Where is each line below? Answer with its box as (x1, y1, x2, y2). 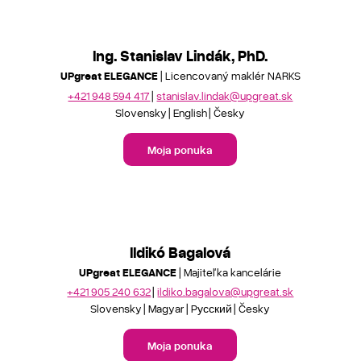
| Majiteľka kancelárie (176, 264, 282, 279)
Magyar (148, 301, 185, 315)
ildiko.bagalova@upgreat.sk (157, 284, 294, 298)
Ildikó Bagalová (130, 242, 231, 261)
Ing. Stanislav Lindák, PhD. (93, 46, 268, 64)
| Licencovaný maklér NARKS (157, 68, 301, 82)
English (173, 105, 208, 119)
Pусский (191, 301, 233, 315)
